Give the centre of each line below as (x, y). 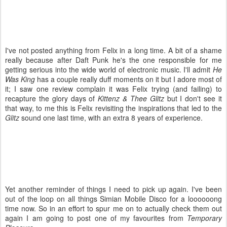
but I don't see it (193, 98)
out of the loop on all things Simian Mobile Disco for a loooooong (113, 198)
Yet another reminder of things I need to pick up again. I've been (113, 189)
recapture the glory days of (52, 98)
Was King (20, 79)
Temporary (204, 218)
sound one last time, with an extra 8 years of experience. (111, 117)
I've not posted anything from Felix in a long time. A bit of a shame (113, 50)
